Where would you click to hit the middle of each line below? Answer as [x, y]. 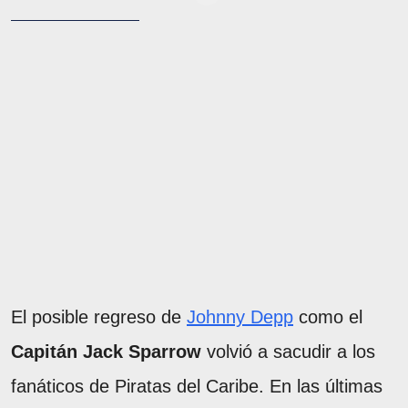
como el [328, 317]
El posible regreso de [99, 317]
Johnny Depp [240, 317]
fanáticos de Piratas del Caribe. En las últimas [197, 387]
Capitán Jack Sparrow [106, 352]
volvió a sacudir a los [288, 352]
